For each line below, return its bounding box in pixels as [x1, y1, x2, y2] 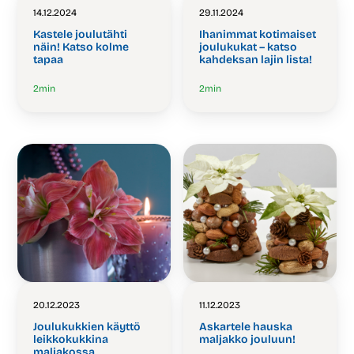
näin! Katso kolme [33, 40, 130, 54]
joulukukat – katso [199, 40, 298, 54]
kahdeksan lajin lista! [199, 53, 313, 66]
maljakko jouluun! [199, 333, 296, 346]
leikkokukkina [33, 333, 109, 346]
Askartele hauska [199, 320, 293, 333]
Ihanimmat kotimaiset [199, 28, 317, 41]
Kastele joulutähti [33, 28, 128, 41]
